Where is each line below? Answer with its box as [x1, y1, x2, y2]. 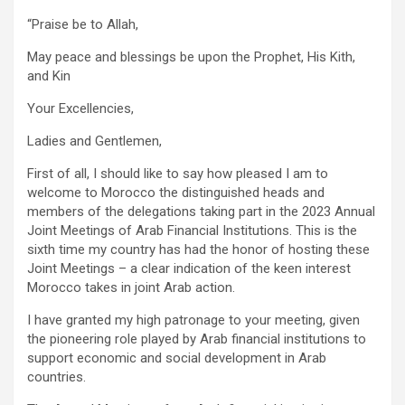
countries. [27, 368, 86, 385]
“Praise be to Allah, [27, 15, 138, 33]
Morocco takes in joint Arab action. [27, 278, 235, 296]
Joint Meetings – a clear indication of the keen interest [27, 259, 351, 277]
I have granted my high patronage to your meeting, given [27, 311, 360, 328]
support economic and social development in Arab [27, 349, 326, 366]
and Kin [27, 67, 71, 84]
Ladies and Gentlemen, [27, 132, 162, 149]
